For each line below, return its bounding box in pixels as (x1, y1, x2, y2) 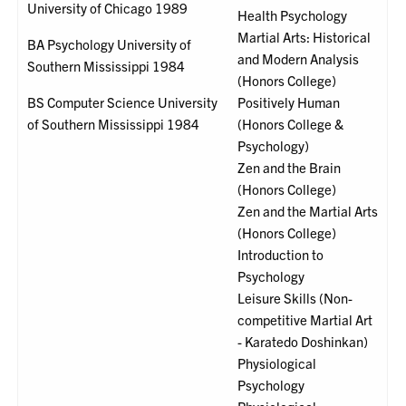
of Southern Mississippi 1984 (27, 115, 200, 133)
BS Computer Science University (27, 93, 218, 111)
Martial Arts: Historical (237, 28, 372, 46)
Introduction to (237, 246, 324, 264)
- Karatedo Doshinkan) (237, 333, 369, 351)
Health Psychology (237, 6, 348, 24)
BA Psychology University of (27, 35, 192, 53)
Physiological (237, 354, 317, 372)
